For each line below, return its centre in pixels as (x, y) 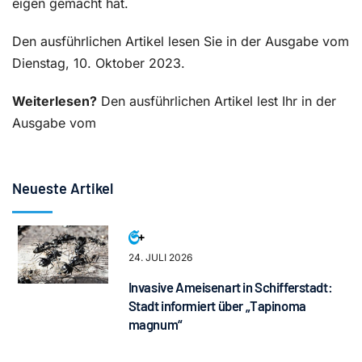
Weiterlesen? (55, 101)
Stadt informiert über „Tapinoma (217, 305)
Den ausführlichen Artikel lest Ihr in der (217, 101)
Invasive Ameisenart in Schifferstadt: (230, 286)
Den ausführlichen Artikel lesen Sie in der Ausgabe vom (181, 41)
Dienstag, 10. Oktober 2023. (99, 63)
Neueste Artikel (63, 188)
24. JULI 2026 (160, 257)
